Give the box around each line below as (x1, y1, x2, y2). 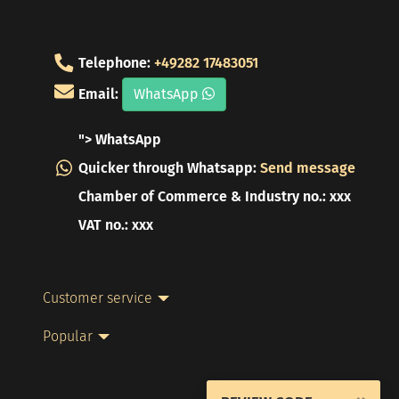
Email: (78, 85, 122, 102)
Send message (260, 159, 355, 177)
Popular (43, 328, 93, 346)
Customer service (43, 289, 152, 307)
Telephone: (78, 54, 154, 72)
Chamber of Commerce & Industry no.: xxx (78, 188, 351, 206)
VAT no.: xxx (78, 216, 153, 234)
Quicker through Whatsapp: (78, 159, 260, 177)
